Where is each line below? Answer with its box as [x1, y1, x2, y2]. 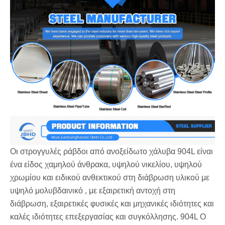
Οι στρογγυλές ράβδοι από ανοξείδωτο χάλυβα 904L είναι [10, 147, 213, 156]
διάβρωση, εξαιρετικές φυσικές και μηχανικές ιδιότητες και [10, 199, 214, 208]
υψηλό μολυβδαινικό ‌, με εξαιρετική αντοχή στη [10, 186, 175, 195]
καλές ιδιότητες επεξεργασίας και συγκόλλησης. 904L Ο [10, 212, 206, 221]
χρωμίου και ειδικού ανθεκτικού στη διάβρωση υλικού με [10, 173, 209, 182]
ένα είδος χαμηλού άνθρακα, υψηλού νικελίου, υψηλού [10, 160, 202, 169]
